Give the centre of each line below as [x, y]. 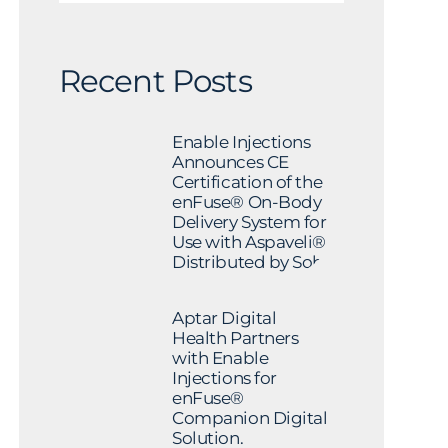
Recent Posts [155, 81]
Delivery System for [249, 221]
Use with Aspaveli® [249, 241]
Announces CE [230, 161]
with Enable [220, 358]
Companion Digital [250, 418]
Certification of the [247, 181]
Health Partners [235, 338]
